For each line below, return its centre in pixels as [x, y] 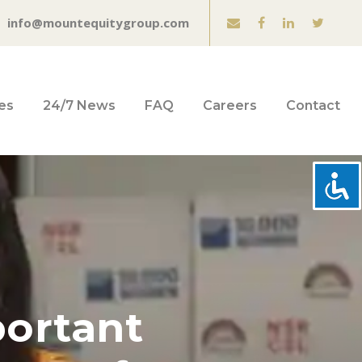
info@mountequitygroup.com [98, 23]
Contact [313, 105]
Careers [230, 105]
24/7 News [79, 105]
